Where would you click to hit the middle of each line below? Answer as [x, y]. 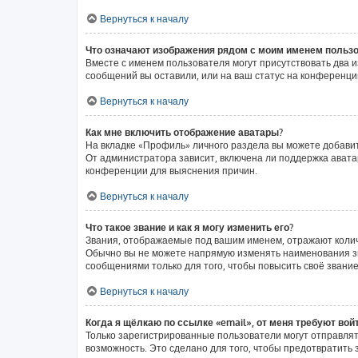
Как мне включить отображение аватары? [184, 132]
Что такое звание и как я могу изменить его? [189, 227]
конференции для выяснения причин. [171, 171]
